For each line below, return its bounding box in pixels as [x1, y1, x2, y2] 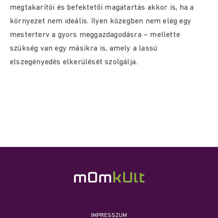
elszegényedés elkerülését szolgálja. [10, 58, 138, 66]
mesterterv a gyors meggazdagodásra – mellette [10, 31, 181, 39]
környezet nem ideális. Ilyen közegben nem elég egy [10, 18, 192, 25]
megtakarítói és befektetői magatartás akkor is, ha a [10, 4, 194, 12]
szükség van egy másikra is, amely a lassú [10, 45, 158, 53]
